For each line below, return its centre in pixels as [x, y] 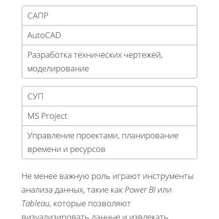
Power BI [140, 189]
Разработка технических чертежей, [95, 54]
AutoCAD [44, 35]
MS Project [47, 115]
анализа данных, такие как [73, 189]
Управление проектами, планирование [103, 135]
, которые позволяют [90, 203]
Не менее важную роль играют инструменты [108, 175]
